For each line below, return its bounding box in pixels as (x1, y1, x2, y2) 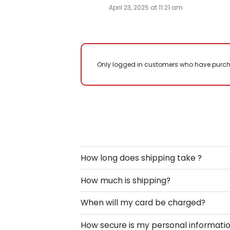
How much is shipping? (81, 175, 170, 186)
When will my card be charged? (81, 197, 205, 208)
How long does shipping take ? (81, 152, 202, 163)
